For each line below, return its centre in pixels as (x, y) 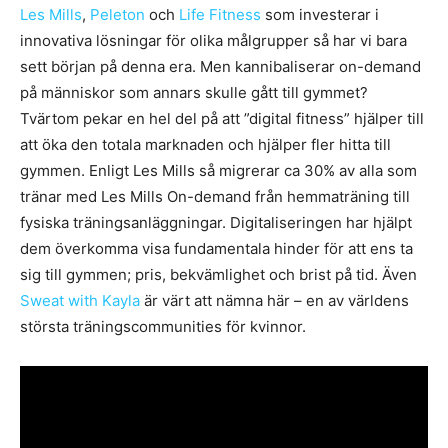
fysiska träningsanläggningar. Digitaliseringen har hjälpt (216, 223)
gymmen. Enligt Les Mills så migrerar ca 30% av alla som (218, 171)
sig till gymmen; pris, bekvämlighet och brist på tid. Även (218, 275)
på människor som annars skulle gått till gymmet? (194, 93)
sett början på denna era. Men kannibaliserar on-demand (220, 67)
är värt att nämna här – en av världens (274, 301)
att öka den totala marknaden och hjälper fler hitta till (205, 145)
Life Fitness (220, 15)
